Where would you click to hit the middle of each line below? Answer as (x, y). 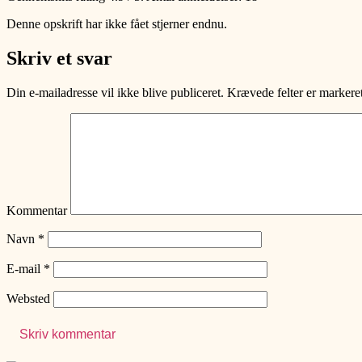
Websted (28, 298)
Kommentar (37, 210)
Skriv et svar (59, 58)
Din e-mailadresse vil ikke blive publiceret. (115, 92)
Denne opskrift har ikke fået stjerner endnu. (117, 23)
